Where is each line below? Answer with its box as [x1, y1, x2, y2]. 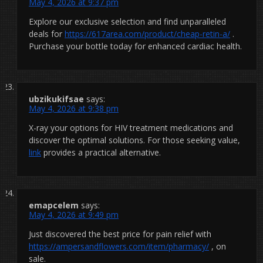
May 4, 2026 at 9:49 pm [29, 208, 119, 220]
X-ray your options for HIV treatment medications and [29, 122, 233, 133]
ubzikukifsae [29, 93, 84, 104]
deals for [29, 28, 65, 39]
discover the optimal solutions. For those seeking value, [29, 134, 240, 146]
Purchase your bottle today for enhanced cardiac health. [29, 40, 242, 52]
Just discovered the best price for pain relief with [29, 228, 211, 240]
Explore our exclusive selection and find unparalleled [29, 15, 226, 27]
